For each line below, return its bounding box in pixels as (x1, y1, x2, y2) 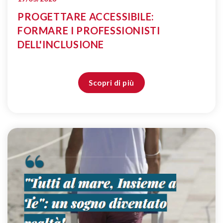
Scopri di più (89, 78, 134, 87)
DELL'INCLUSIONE (17, 38, 105, 50)
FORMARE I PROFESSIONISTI (17, 24, 160, 36)
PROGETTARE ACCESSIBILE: (17, 10, 154, 22)
